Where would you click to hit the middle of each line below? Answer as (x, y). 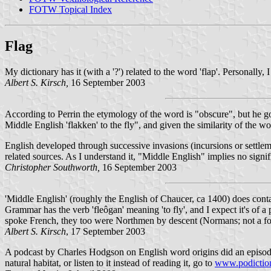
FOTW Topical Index (70, 9)
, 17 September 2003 (106, 231)
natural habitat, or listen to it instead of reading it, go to (110, 263)
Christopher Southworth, (52, 167)
